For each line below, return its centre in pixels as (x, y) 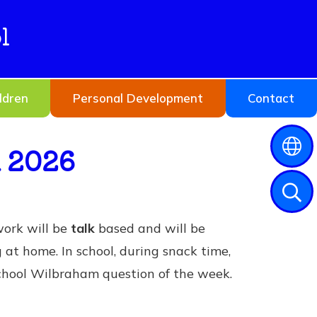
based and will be (150, 228)
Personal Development (138, 98)
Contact (271, 98)
